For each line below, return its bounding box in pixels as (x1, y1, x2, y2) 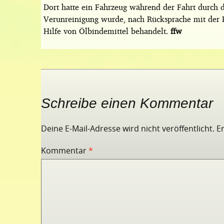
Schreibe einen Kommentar (41, 95, 213, 111)
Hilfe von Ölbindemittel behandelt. (43, 23, 170, 38)
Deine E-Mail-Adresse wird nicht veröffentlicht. (41, 123, 214, 134)
